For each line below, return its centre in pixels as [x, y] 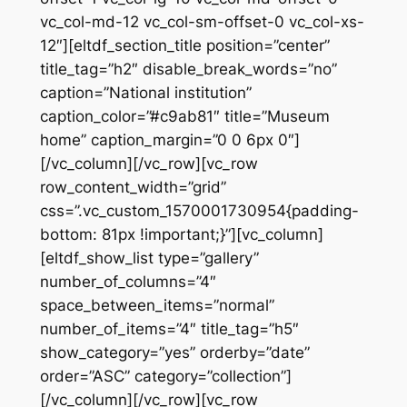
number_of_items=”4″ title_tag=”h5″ [169, 328]
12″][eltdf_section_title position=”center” [184, 45]
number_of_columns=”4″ [128, 281]
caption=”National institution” [145, 92]
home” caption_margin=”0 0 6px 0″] [169, 139]
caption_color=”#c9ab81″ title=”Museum [184, 116]
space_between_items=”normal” [157, 305]
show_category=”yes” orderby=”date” [174, 352]
